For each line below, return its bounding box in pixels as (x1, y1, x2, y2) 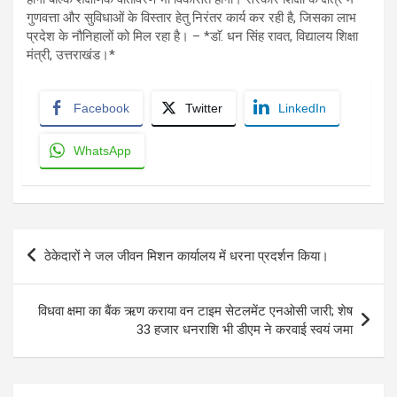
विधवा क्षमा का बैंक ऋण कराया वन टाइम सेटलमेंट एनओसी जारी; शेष (38, 302, 353, 319)
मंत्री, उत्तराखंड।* (27, 46, 115, 63)
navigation (12, 257, 116, 284)
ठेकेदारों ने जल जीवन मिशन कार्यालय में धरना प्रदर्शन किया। (44, 247, 329, 264)
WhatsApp (74, 143, 131, 158)
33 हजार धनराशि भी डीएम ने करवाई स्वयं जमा (136, 321, 353, 338)
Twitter (185, 100, 222, 115)
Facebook (74, 100, 129, 115)
